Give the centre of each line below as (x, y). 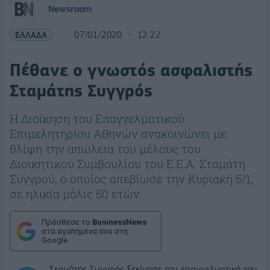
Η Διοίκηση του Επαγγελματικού (97, 118)
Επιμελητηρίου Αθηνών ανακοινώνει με (118, 133)
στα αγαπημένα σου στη (85, 231)
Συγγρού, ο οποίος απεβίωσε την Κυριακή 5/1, (131, 179)
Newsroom (70, 9)
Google (55, 240)
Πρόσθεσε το (67, 222)
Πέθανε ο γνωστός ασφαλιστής (131, 70)
